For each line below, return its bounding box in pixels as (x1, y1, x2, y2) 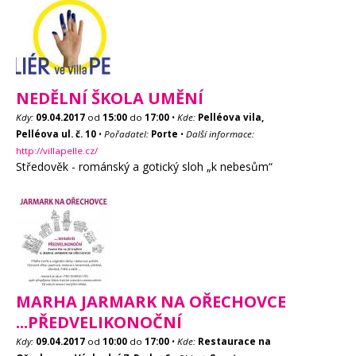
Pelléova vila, (198, 111, 264, 123)
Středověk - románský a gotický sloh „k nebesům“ (16, 159, 273, 174)
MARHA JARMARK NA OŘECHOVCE (16, 291, 286, 312)
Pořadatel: (104, 128, 149, 140)
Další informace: (186, 128, 254, 140)
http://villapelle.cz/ (16, 145, 98, 157)
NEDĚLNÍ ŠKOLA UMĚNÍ (16, 87, 203, 109)
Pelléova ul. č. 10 (16, 128, 96, 140)
